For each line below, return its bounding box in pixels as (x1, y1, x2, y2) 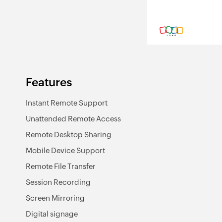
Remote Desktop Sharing (26, 130, 111, 139)
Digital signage (26, 210, 78, 218)
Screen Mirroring (26, 194, 85, 202)
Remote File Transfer (26, 162, 96, 170)
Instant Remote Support (26, 99, 108, 107)
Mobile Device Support (26, 146, 105, 155)
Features (26, 76, 72, 89)
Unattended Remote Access (26, 114, 121, 123)
